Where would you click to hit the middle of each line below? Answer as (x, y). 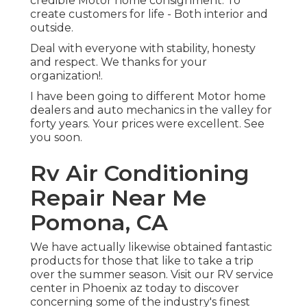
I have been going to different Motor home (148, 97)
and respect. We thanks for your (119, 62)
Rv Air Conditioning (140, 173)
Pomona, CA (99, 223)
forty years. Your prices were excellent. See (147, 124)
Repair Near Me (118, 198)
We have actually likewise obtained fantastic (151, 247)
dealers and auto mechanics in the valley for (151, 110)
